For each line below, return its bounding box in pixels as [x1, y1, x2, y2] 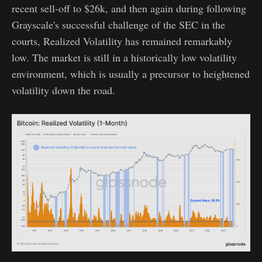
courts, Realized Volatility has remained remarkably [12, 33, 232, 48]
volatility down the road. [12, 82, 115, 97]
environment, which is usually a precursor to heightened [12, 66, 250, 81]
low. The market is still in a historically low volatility [12, 50, 237, 64]
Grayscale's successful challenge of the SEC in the [12, 17, 225, 32]
